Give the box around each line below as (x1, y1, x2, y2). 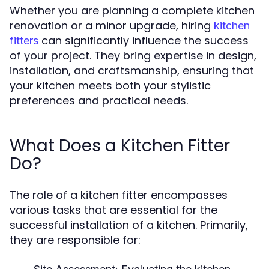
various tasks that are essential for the (10, 202, 217, 217)
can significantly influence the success (38, 33, 249, 48)
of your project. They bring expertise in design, (10, 48, 256, 63)
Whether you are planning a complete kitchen (10, 3, 255, 18)
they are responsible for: (10, 232, 141, 247)
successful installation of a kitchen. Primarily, (10, 217, 248, 232)
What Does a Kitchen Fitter (10, 134, 230, 157)
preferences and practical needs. (10, 93, 188, 108)
